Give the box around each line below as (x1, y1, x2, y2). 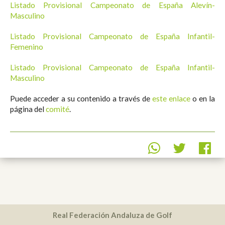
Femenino (10, 42, 43, 51)
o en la (190, 93, 215, 103)
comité (46, 104, 69, 114)
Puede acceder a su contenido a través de (10, 93, 152, 103)
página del (10, 104, 46, 114)
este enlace (152, 93, 190, 103)
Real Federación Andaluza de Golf (53, 210, 172, 219)
